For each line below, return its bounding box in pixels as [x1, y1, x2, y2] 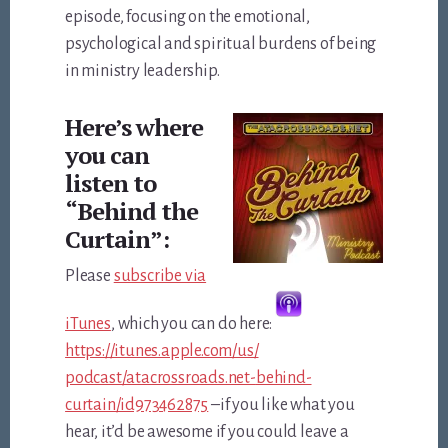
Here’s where [65, 110, 204, 143]
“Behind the [65, 194, 199, 227]
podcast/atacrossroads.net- [65, 368, 256, 387]
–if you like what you [208, 395, 355, 414]
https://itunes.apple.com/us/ [65, 341, 259, 360]
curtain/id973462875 [65, 395, 209, 414]
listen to [65, 166, 157, 199]
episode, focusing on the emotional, [65, 7, 311, 26]
